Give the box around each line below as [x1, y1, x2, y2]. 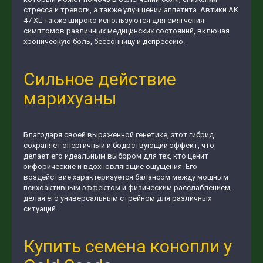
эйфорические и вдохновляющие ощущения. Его [23, 162, 197, 171]
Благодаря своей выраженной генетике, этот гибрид [23, 130, 214, 140]
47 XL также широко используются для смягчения [23, 16, 204, 25]
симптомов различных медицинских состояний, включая [23, 26, 230, 36]
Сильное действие [23, 68, 176, 89]
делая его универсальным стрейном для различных [23, 194, 211, 203]
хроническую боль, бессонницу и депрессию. [23, 37, 185, 46]
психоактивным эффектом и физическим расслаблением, [23, 183, 232, 193]
